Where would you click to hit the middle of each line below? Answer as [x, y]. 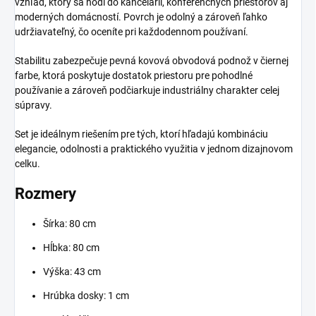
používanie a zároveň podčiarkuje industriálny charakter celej [147, 91]
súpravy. [34, 105]
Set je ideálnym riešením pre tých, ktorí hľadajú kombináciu [141, 134]
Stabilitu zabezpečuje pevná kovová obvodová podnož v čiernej [152, 61]
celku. [28, 164]
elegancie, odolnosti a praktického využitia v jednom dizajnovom [154, 149]
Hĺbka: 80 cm [71, 247]
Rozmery [45, 194]
